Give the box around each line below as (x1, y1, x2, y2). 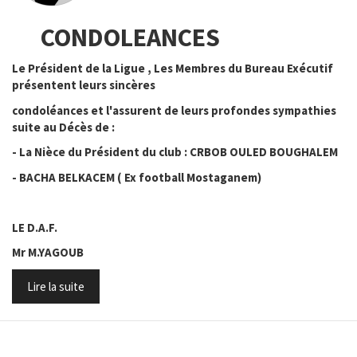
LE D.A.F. (12, 219, 57, 235)
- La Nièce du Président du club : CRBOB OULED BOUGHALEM (12, 144, 338, 159)
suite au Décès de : (12, 119, 117, 135)
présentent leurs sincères (12, 77, 155, 92)
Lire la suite (27, 278, 84, 294)
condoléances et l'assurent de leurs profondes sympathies (12, 102, 336, 118)
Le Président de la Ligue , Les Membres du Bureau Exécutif (12, 61, 335, 76)
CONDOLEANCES (12, 21, 220, 53)
